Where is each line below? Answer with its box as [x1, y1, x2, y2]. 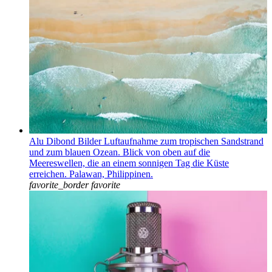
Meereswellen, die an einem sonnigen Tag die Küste [29, 157, 229, 168]
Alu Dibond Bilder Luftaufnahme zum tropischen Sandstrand [29, 135, 263, 146]
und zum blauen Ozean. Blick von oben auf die [29, 146, 210, 157]
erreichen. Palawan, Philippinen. [29, 168, 153, 179]
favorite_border [29, 179, 89, 190]
